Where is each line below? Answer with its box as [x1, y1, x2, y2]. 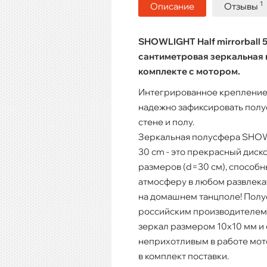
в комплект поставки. [138, 250, 229, 262]
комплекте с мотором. [138, 65, 240, 77]
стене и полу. [138, 116, 194, 128]
